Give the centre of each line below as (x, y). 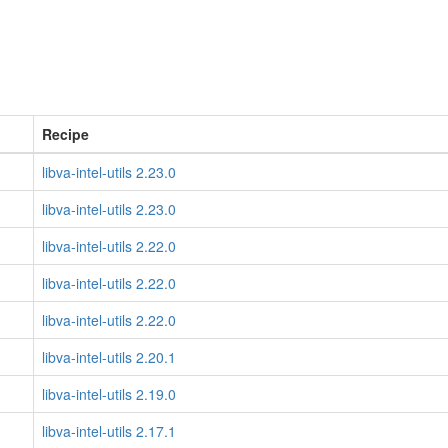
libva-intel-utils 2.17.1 (109, 431)
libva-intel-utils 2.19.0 (109, 394)
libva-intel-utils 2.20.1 (109, 357)
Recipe (65, 134)
